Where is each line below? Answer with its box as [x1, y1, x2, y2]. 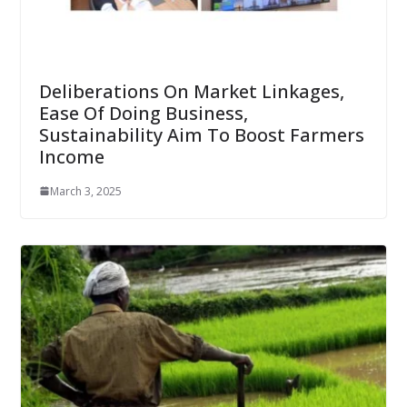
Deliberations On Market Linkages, [38, 78, 344, 104]
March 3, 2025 [49, 183, 122, 199]
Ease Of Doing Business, [38, 100, 248, 125]
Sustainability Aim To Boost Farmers [38, 122, 364, 147]
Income [38, 144, 104, 169]
